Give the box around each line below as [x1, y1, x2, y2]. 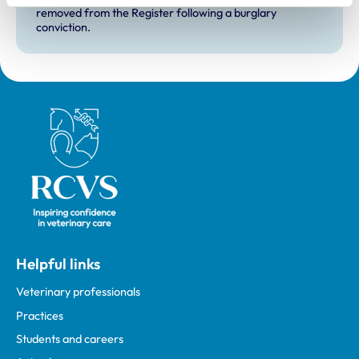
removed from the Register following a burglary [35, 5, 276, 20]
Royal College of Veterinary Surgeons [15, 106, 204, 121]
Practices [16, 308, 63, 323]
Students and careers [16, 332, 123, 347]
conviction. [35, 19, 91, 34]
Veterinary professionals [16, 284, 140, 300]
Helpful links [16, 253, 100, 273]
